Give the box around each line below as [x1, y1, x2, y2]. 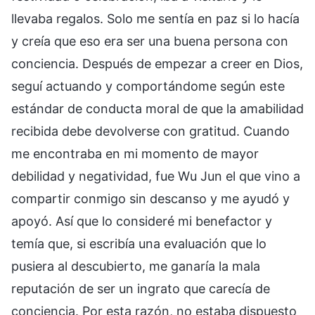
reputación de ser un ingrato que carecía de [11, 281, 270, 296]
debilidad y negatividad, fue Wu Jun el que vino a [11, 168, 300, 184]
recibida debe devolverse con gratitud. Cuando [11, 123, 290, 139]
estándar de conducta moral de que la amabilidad [11, 101, 304, 116]
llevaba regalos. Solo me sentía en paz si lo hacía [11, 11, 300, 26]
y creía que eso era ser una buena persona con [11, 33, 288, 49]
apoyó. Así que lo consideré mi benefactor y [11, 213, 272, 229]
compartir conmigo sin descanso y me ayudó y [11, 191, 290, 206]
